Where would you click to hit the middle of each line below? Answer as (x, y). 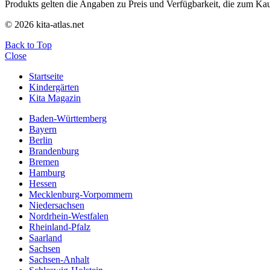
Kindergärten (54, 87)
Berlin (41, 140)
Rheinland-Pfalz (60, 227)
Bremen (44, 162)
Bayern (43, 130)
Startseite (46, 77)
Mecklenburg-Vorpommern (81, 195)
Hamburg (47, 173)
